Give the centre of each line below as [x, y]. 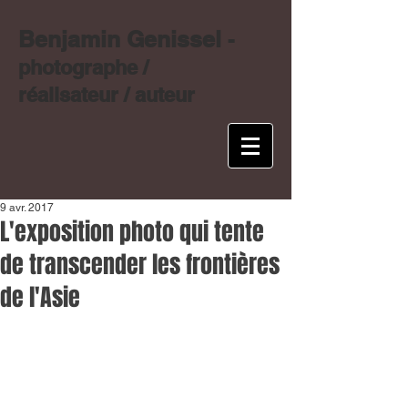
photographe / [83, 67]
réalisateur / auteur [107, 95]
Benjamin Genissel [123, 39]
